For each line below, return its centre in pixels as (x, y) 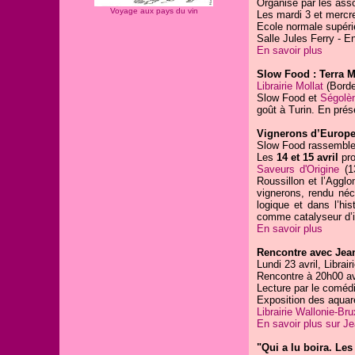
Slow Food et (288, 98)
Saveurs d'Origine (298, 169)
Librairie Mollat (290, 86)
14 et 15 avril (307, 157)
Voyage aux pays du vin (154, 11)
